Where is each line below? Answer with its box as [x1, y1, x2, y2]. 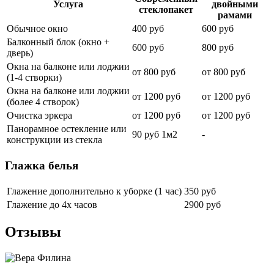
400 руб [132, 23, 164, 34]
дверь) [7, 48, 33, 59]
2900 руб [184, 199, 221, 210]
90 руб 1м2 [132, 129, 177, 140]
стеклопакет [138, 4, 193, 15]
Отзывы [5, 224, 61, 240]
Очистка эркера [7, 110, 72, 121]
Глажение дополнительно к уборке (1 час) [7, 185, 182, 196]
